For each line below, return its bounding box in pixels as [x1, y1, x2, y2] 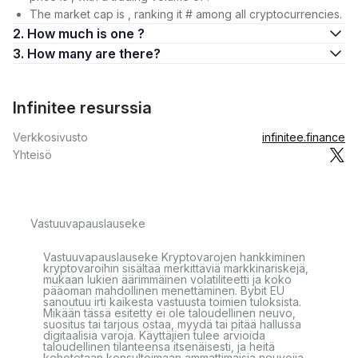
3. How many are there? [95, 46, 161, 62]
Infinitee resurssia [13, 98, 152, 117]
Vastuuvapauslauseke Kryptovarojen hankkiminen [43, 250, 305, 264]
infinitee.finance [262, 130, 345, 144]
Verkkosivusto [13, 130, 88, 144]
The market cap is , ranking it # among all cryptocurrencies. [30, 7, 342, 21]
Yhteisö [13, 148, 52, 161]
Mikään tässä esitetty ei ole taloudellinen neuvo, [43, 306, 296, 320]
